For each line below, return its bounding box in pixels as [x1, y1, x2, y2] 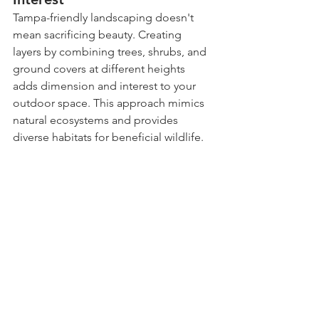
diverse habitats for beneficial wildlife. [13, 130, 204, 145]
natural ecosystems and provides [13, 113, 181, 127]
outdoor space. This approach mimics [13, 96, 207, 110]
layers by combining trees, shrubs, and [13, 45, 209, 59]
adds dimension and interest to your [13, 79, 199, 93]
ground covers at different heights [13, 62, 188, 76]
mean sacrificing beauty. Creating [13, 28, 184, 42]
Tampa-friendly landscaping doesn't [13, 11, 197, 25]
